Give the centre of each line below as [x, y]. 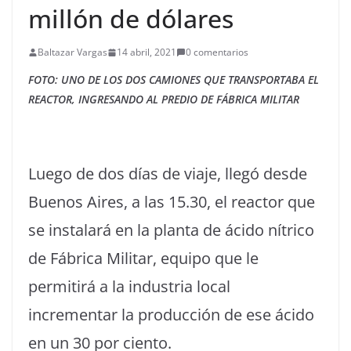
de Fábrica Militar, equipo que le [143, 258]
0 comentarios [217, 52]
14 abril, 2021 [147, 52]
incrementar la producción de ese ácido [171, 315]
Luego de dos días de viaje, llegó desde [168, 174]
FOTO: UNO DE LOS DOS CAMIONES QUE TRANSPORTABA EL [174, 80]
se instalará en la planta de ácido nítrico [171, 230]
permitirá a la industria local [129, 286]
